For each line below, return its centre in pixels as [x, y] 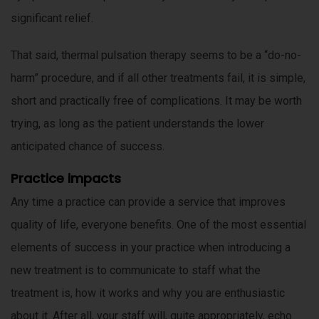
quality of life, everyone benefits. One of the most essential [158, 225]
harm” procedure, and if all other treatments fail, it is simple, [158, 78]
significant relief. [52, 19]
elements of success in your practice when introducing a [151, 248]
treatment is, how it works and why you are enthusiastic [148, 293]
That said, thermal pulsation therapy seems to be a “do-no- [156, 56]
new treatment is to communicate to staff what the [136, 271]
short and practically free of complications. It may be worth [156, 101]
